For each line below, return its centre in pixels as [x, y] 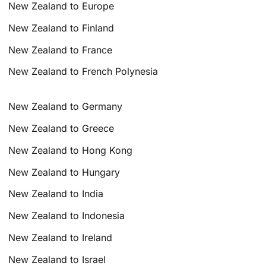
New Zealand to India [56, 194]
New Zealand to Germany [66, 107]
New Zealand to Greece [61, 128]
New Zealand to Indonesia [67, 216]
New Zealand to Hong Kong [71, 150]
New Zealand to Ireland [61, 237]
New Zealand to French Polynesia [83, 72]
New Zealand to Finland [61, 28]
